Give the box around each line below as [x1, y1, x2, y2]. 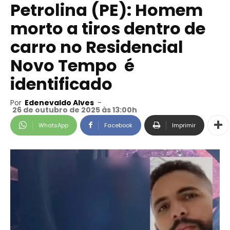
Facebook [104, 121, 132, 129]
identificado [10, 72, 112, 95]
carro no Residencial [10, 35, 183, 59]
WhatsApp [39, 121, 68, 129]
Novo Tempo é [10, 54, 135, 77]
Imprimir [172, 121, 196, 129]
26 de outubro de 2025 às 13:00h [12, 105, 137, 115]
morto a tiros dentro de [10, 17, 205, 40]
